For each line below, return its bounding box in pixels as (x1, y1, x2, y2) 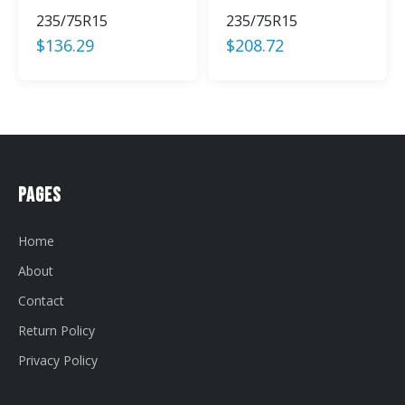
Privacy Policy (18, 351, 98, 369)
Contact (18, 291, 64, 309)
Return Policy (18, 321, 95, 339)
